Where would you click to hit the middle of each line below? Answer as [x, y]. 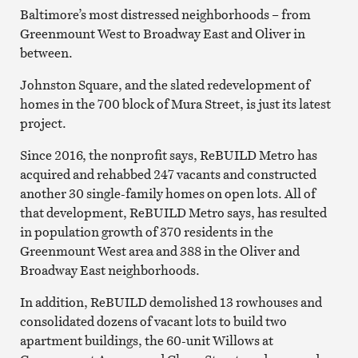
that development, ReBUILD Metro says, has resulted [173, 212]
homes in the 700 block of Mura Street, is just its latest [175, 103]
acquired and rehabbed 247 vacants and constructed [168, 174]
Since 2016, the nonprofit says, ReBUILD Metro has [168, 155]
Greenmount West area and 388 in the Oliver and [159, 251]
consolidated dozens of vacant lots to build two [153, 321]
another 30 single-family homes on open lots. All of [167, 193]
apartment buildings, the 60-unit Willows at [146, 340]
